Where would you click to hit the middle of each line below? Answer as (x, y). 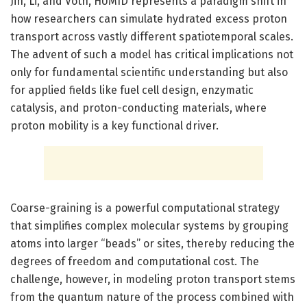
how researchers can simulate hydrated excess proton (149, 19)
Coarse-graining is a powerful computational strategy (145, 208)
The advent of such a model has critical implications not (152, 54)
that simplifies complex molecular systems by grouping (149, 225)
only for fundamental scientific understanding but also (149, 72)
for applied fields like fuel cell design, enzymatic (132, 90)
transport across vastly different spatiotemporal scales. (152, 36)
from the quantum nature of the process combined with (152, 297)
